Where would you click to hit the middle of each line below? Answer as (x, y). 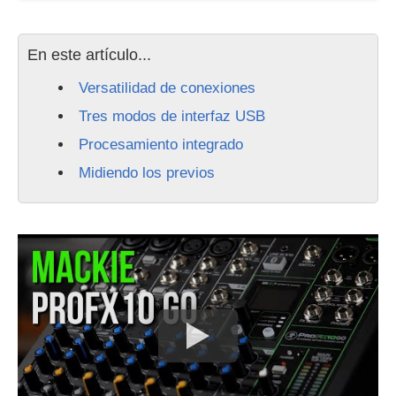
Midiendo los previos (146, 173)
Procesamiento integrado (160, 145)
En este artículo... (89, 55)
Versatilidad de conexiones (167, 88)
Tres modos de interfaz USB (171, 116)
